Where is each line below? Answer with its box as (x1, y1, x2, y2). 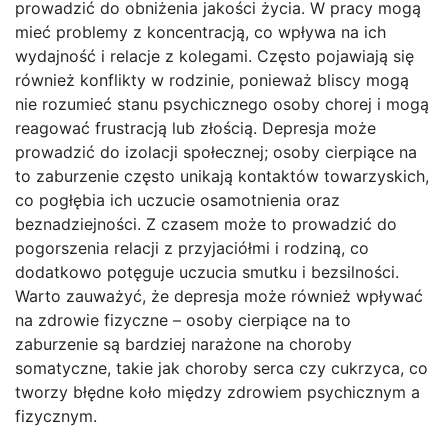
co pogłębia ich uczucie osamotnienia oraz (15, 190, 340, 211)
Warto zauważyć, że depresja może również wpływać (15, 286, 423, 307)
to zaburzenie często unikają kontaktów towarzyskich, (15, 166, 429, 187)
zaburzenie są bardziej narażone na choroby (15, 334, 352, 355)
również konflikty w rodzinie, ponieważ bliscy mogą (15, 70, 409, 91)
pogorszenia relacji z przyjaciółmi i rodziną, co (15, 238, 369, 259)
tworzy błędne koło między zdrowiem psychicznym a (15, 382, 420, 403)
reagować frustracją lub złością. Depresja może (15, 118, 376, 139)
